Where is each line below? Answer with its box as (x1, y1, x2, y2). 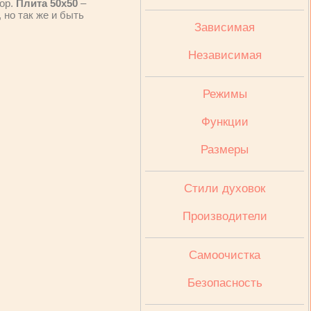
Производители (182, 210, 267, 223)
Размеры (201, 143, 249, 156)
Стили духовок (184, 182, 265, 195)
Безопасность (187, 276, 262, 289)
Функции (201, 115, 249, 128)
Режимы (202, 87, 247, 101)
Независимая (187, 49, 262, 62)
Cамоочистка (189, 249, 260, 262)
